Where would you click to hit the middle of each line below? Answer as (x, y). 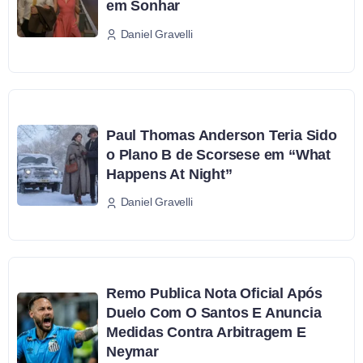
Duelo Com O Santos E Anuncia (214, 313)
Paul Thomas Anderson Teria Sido (222, 135)
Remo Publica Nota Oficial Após (215, 294)
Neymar (132, 352)
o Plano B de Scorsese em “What (219, 154)
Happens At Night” (169, 174)
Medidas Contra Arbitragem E (206, 333)
